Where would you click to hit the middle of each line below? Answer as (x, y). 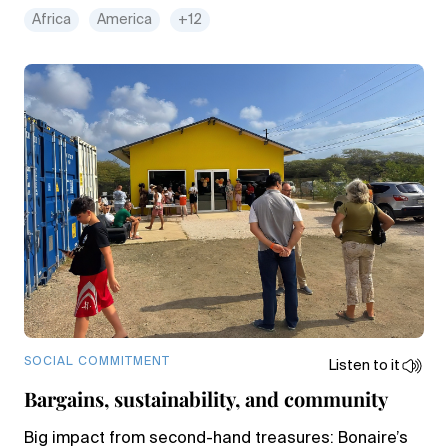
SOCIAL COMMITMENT (97, 362)
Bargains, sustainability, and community (208, 398)
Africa (51, 20)
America (124, 20)
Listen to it (364, 366)
